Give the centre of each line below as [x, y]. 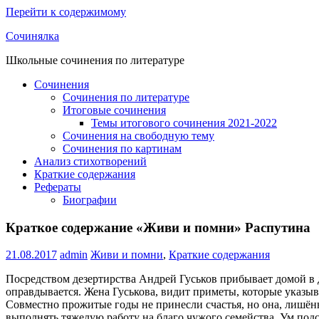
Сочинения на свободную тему [138, 136]
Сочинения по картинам [122, 148]
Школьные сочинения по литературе [95, 60]
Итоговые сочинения [114, 110]
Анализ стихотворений [90, 161]
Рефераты [58, 187]
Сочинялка [32, 36]
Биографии [90, 200]
